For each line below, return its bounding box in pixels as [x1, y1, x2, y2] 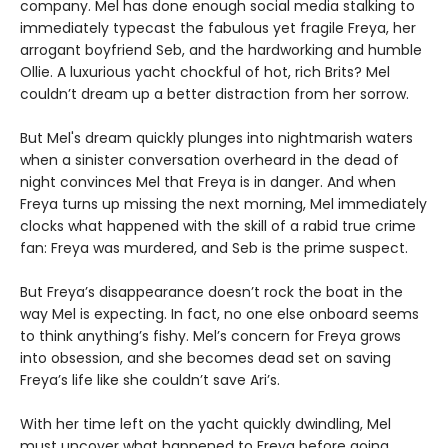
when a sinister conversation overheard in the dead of [20, 149, 399, 170]
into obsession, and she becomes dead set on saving [20, 347, 391, 368]
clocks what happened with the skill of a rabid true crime [20, 215, 416, 236]
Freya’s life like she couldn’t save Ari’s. [20, 369, 284, 390]
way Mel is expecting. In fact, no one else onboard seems [20, 303, 419, 324]
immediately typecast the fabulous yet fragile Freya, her [20, 17, 416, 38]
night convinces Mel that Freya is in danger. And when [20, 171, 396, 192]
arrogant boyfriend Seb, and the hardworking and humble [20, 39, 422, 60]
